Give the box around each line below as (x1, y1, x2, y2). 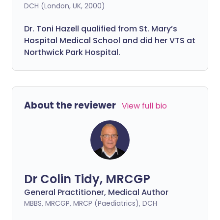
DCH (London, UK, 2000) (24, 1, 105, 11)
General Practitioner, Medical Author (24, 187, 168, 198)
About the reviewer (24, 99, 116, 112)
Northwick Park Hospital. (24, 47, 120, 58)
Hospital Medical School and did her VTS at (24, 35, 195, 47)
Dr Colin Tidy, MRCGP (24, 171, 150, 188)
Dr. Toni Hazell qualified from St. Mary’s (24, 23, 177, 35)
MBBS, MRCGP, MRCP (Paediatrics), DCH (24, 198, 157, 209)
